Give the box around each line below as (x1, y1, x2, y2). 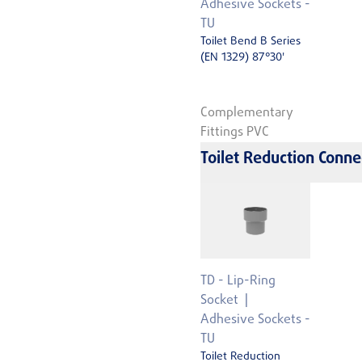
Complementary (200, 103, 293, 124)
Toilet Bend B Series (200, 33, 301, 51)
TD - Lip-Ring (200, 271, 276, 291)
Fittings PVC (200, 123, 269, 143)
